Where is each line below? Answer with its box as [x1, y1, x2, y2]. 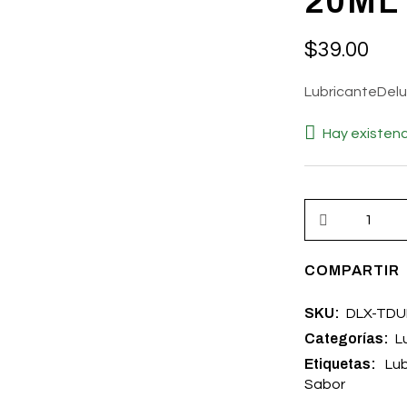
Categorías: [303, 330, 392, 346]
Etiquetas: [303, 355, 379, 372]
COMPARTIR [303, 262, 400, 278]
